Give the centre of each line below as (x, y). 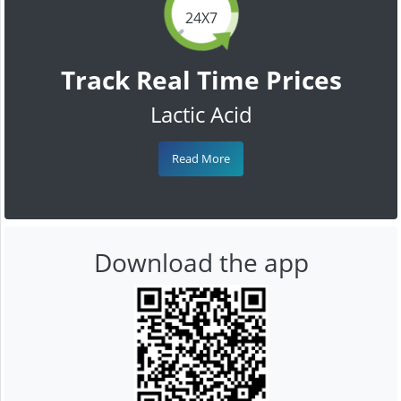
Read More (201, 158)
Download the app (201, 262)
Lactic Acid (201, 114)
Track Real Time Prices (201, 79)
